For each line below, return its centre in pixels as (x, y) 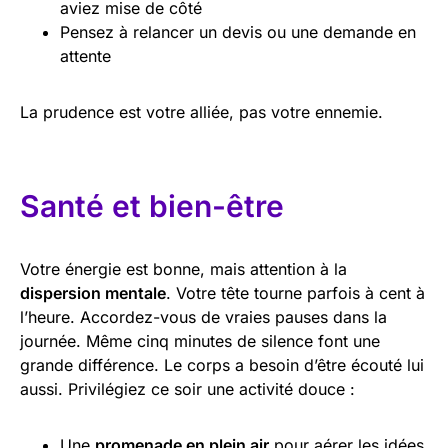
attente (85, 55)
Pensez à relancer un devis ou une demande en (238, 31)
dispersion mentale (93, 292)
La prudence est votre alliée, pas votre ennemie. (201, 111)
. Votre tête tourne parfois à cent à (295, 292)
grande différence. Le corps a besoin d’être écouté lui (222, 364)
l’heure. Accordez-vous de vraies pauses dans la (203, 316)
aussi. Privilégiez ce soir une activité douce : (187, 388)
